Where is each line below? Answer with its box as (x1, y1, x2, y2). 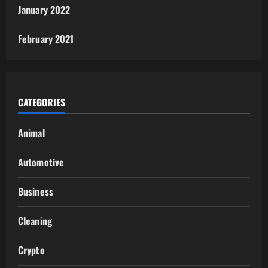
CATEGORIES (18, 95, 65, 110)
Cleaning (18, 214, 52, 229)
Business (18, 184, 53, 199)
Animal (18, 126, 45, 141)
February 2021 (18, 32, 74, 47)
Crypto (18, 243, 45, 258)
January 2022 (18, 2, 71, 17)
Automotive (18, 155, 64, 170)
